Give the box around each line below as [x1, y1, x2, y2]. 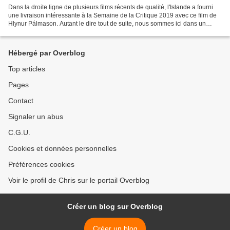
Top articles [8, 65, 45, 73]
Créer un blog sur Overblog [67, 202, 163, 210]
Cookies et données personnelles [8, 144, 117, 152]
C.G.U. [8, 128, 30, 137]
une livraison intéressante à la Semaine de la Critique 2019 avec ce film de [8, 11, 217, 19]
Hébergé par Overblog [8, 49, 85, 57]
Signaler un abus [8, 112, 63, 121]
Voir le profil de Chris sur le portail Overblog [8, 176, 149, 184]
